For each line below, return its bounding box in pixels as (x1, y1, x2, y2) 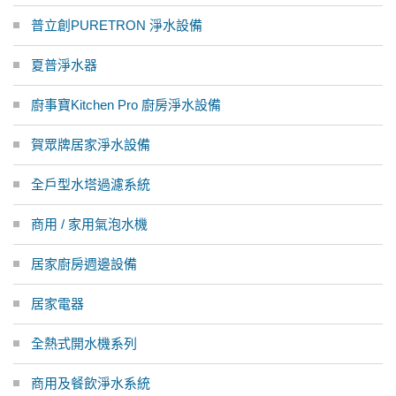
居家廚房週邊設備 (31, 255, 137, 271)
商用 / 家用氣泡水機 (31, 216, 148, 232)
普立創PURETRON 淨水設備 (31, 17, 202, 33)
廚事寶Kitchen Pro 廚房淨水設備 (31, 96, 221, 112)
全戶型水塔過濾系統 (31, 176, 150, 192)
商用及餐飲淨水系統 (31, 375, 150, 391)
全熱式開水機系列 (31, 335, 137, 351)
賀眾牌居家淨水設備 (31, 136, 150, 152)
